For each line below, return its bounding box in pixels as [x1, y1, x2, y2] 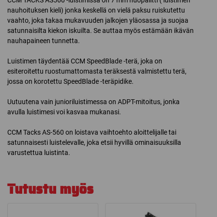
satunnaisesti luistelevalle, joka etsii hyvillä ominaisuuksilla [7, 138, 181, 146]
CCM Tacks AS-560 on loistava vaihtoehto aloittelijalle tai [7, 128, 176, 136]
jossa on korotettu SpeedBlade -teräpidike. [7, 77, 134, 85]
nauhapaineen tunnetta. [7, 36, 80, 45]
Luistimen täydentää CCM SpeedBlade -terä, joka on [7, 57, 162, 65]
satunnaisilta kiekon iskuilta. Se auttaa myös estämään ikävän [7, 26, 194, 34]
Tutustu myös [7, 178, 93, 200]
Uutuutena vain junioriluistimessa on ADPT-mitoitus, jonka [7, 97, 180, 106]
